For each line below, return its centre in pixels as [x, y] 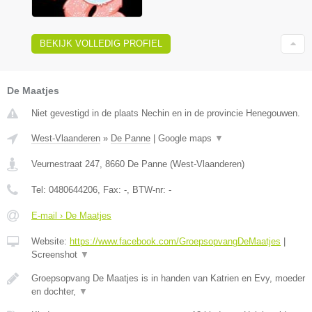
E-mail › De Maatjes [71, 215]
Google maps [186, 138]
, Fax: [111, 189]
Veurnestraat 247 [65, 164]
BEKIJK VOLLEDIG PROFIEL [101, 43]
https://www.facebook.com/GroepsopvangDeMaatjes [175, 241]
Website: [50, 241]
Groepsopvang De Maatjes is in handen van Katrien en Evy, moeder [168, 278]
